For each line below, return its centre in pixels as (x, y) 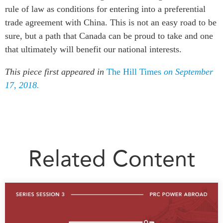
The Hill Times (134, 71)
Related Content (111, 159)
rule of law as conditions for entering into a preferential (105, 9)
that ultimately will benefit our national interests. (93, 49)
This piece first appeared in (56, 71)
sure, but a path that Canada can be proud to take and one (109, 36)
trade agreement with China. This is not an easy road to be (111, 22)
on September (187, 71)
